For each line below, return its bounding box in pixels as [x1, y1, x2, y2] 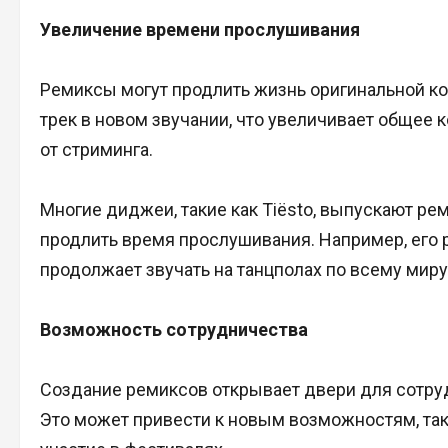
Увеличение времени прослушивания [40, 18, 360, 40]
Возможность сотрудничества [40, 318, 308, 340]
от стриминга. [40, 138, 153, 160]
